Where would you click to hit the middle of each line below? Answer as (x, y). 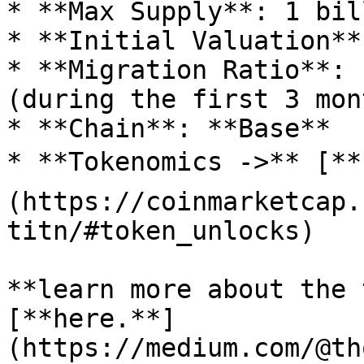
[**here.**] (91, 318)
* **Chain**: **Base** (169, 128)
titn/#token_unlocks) (161, 231)
